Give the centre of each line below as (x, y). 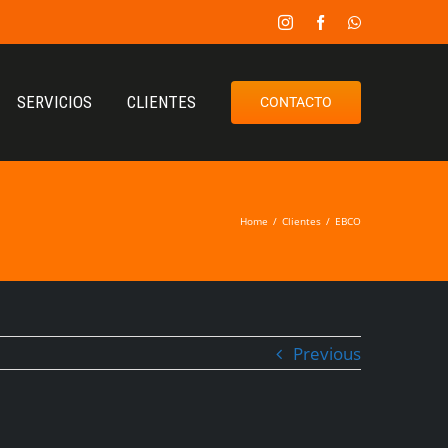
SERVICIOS (54, 102)
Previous (327, 353)
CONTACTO (296, 102)
